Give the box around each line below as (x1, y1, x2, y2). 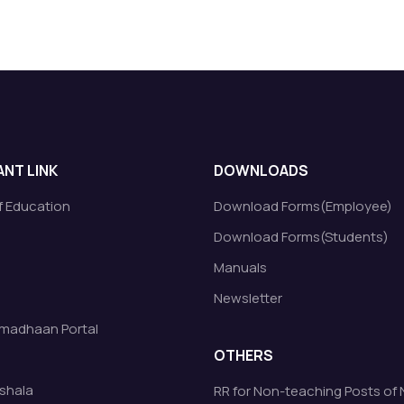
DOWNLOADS (214, 161, 309, 180)
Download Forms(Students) (214, 227, 390, 246)
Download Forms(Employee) (214, 197, 393, 216)
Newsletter (214, 289, 283, 308)
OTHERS (214, 345, 274, 365)
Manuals (214, 258, 268, 277)
